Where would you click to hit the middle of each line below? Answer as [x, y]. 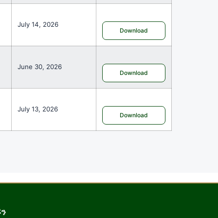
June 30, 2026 [40, 66]
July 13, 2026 [38, 109]
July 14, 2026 [38, 24]
